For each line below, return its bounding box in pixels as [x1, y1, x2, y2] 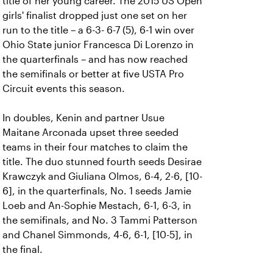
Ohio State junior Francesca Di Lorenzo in [2, 40, 194, 50]
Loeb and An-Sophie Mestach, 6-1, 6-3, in [2, 200, 191, 211]
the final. [2, 244, 43, 255]
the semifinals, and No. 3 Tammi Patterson [2, 215, 197, 225]
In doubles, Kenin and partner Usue [2, 113, 165, 123]
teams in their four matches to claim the [2, 142, 188, 152]
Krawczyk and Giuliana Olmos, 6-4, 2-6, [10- [2, 171, 202, 182]
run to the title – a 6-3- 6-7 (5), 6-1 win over [2, 25, 194, 35]
